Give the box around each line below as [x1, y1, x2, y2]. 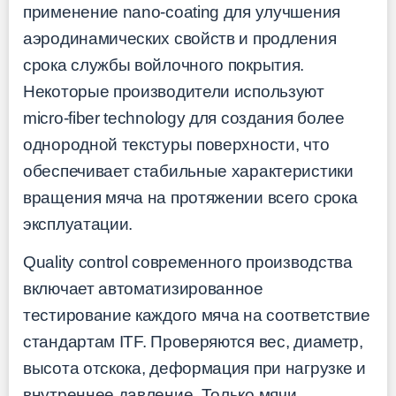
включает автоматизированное [23, 278, 263, 298]
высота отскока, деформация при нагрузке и [23, 358, 366, 377]
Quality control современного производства [23, 252, 353, 271]
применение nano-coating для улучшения [23, 3, 340, 22]
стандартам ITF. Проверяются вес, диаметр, [23, 331, 363, 351]
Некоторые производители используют [23, 82, 324, 102]
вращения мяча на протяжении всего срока [23, 188, 358, 208]
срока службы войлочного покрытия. [23, 56, 305, 75]
